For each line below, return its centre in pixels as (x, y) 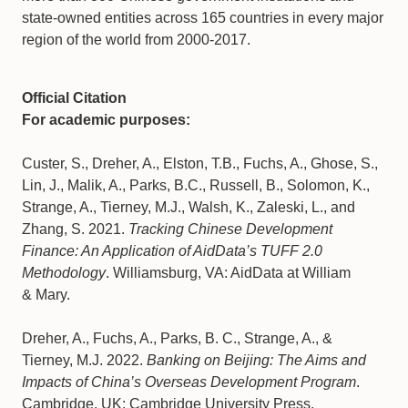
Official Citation (74, 98)
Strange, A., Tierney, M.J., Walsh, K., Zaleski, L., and (189, 207)
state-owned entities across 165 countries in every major (203, 18)
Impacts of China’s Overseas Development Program (189, 382)
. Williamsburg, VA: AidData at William (228, 273)
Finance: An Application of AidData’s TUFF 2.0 (172, 251)
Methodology (64, 273)
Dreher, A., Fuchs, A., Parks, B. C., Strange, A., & (177, 338)
